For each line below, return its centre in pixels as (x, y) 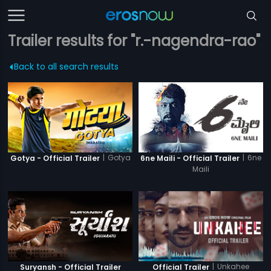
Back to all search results (67, 67)
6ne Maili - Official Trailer (190, 158)
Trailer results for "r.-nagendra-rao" (134, 41)
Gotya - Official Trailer (55, 158)
